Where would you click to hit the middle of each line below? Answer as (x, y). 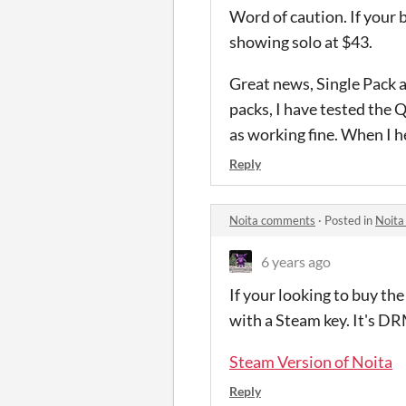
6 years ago (296, 261)
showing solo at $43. (301, 42)
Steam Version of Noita (311, 362)
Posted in (350, 220)
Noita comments (272, 220)
